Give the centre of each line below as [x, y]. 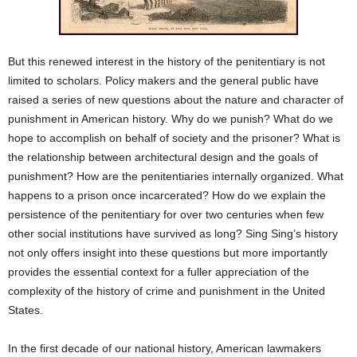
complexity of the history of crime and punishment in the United [167, 290]
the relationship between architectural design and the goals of [163, 157]
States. [25, 310]
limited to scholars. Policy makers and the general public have [163, 80]
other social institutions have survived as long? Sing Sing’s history [173, 233]
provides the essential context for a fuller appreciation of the [159, 271]
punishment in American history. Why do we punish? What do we [171, 118]
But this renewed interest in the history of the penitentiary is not [167, 61]
